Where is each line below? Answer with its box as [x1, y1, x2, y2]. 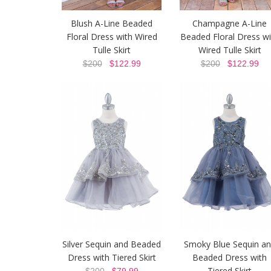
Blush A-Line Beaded [71, 18, 152, 30]
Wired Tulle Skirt [198, 44, 261, 56]
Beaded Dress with [192, 252, 267, 264]
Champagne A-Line [192, 18, 267, 30]
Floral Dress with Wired [66, 31, 157, 43]
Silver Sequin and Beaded [62, 238, 161, 250]
